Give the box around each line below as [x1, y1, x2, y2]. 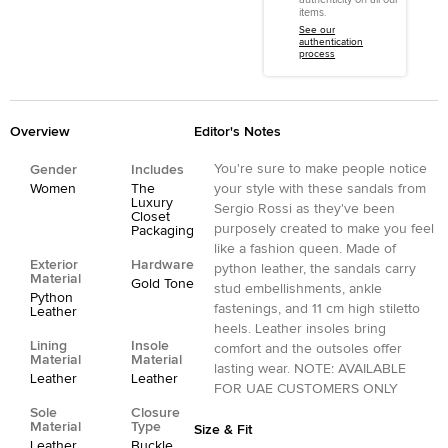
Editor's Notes [194, 124, 281, 139]
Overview [10, 124, 70, 139]
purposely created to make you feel [214, 221, 434, 236]
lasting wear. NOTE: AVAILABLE [214, 361, 406, 376]
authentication [299, 36, 364, 47]
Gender [30, 162, 77, 177]
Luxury [131, 195, 173, 210]
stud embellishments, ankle [214, 281, 382, 296]
